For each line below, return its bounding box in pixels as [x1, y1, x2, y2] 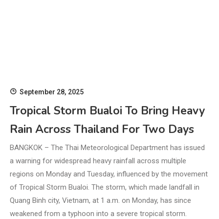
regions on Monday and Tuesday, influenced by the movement [10, 170, 208, 179]
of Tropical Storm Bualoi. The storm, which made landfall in [10, 183, 199, 192]
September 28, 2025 [20, 88, 84, 96]
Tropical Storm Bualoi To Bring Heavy [10, 103, 205, 119]
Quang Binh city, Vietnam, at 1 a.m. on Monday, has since [10, 196, 191, 205]
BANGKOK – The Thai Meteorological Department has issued [10, 143, 205, 153]
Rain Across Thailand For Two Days [10, 122, 194, 137]
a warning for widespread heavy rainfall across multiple [10, 156, 186, 166]
